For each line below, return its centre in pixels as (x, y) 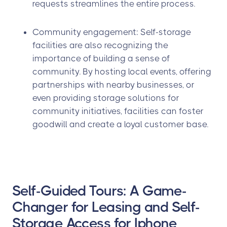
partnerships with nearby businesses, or (113, 85)
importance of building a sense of (101, 58)
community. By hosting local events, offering (122, 71)
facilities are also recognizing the (100, 45)
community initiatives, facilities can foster (118, 111)
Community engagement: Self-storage (112, 32)
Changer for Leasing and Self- (106, 207)
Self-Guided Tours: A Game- (100, 191)
